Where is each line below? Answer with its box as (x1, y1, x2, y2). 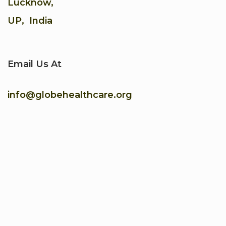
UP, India (8, 15, 52, 27)
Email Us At (8, 59, 62, 70)
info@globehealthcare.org (8, 89, 132, 101)
